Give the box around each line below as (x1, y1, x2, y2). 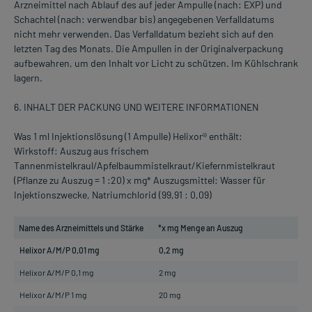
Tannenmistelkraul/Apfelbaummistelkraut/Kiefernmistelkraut (14, 159, 275, 172)
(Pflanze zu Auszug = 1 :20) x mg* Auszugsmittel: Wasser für (14, 174, 265, 187)
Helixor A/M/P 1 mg (19, 290, 86, 300)
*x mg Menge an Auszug (158, 223, 243, 233)
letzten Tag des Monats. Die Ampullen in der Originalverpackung (14, 42, 283, 55)
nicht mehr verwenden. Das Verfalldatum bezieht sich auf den (14, 28, 274, 40)
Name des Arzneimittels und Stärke (19, 223, 143, 233)
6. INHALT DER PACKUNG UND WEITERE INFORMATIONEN (14, 101, 258, 114)
